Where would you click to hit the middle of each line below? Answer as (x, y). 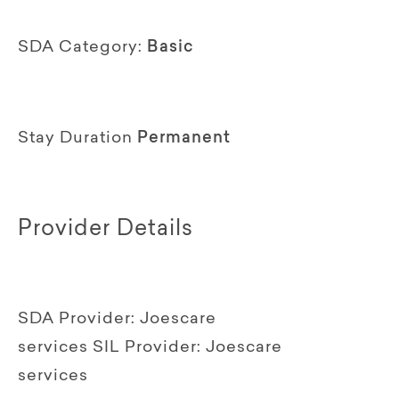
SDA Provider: (77, 319)
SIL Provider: (147, 348)
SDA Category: (80, 48)
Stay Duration (75, 138)
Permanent (184, 138)
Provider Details (106, 229)
